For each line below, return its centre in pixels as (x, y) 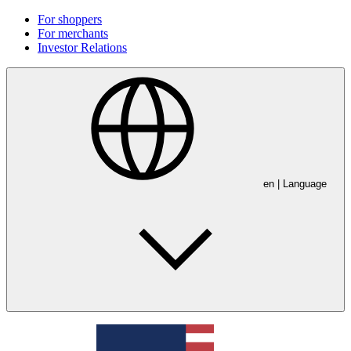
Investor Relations (82, 47)
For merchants (73, 33)
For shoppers (70, 19)
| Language (302, 184)
